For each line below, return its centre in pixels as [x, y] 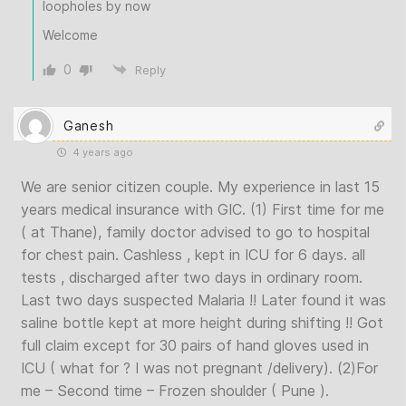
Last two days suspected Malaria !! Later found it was [203, 300]
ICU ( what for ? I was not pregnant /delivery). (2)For [199, 368]
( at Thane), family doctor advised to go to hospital [195, 232]
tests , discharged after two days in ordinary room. [192, 277]
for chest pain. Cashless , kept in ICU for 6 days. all [193, 255]
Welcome [70, 35]
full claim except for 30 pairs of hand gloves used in [195, 345]
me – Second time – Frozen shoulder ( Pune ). [175, 391]
